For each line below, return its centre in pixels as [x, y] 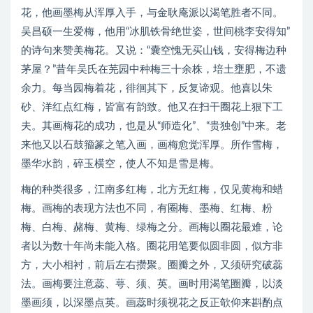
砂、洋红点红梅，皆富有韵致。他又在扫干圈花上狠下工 [152, 107]
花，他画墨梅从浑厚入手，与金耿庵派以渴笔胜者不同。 [152, 13]
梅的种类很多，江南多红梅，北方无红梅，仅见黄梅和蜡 [152, 190]
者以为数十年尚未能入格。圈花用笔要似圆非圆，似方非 [152, 246]
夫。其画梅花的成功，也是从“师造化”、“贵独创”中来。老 [154, 126]
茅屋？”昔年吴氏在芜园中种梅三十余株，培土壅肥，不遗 [154, 70]
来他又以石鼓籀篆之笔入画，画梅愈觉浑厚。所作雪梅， [152, 145]
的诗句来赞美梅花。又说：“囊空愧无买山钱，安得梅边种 [154, 51]
